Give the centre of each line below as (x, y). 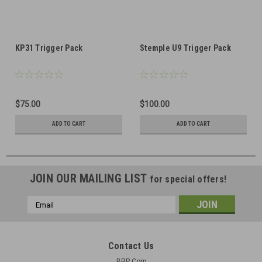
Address (43, 214)
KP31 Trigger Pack (49, 48)
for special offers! (188, 180)
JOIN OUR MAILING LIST (90, 179)
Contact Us (131, 246)
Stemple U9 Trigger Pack (185, 48)
